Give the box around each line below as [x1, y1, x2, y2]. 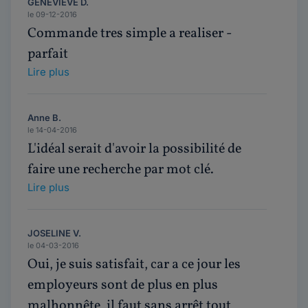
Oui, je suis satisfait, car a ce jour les [27, 255, 241, 274]
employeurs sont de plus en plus [27, 276, 218, 295]
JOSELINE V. [27, 228, 81, 239]
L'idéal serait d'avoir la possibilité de [27, 140, 241, 159]
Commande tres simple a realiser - [27, 24, 232, 43]
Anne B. [27, 112, 61, 123]
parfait [27, 45, 68, 64]
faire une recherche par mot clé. [27, 160, 214, 179]
